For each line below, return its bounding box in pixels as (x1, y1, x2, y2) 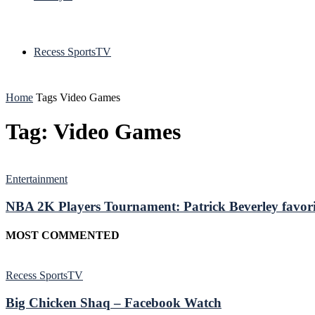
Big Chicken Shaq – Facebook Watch (6, 295, 221, 310)
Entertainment (6, 172, 67, 185)
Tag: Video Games (6, 119, 181, 145)
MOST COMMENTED (6, 229, 120, 241)
